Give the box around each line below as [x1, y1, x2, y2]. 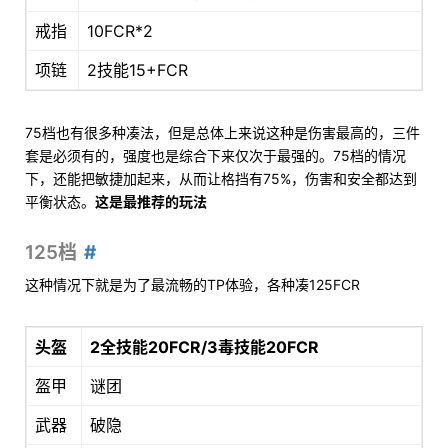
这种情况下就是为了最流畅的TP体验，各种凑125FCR [25, 276, 360, 294]
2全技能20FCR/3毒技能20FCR [90, 337, 319, 358]
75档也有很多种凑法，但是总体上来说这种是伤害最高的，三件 [25, 124, 420, 142]
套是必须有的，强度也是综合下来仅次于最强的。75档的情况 [25, 147, 406, 165]
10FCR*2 [87, 21, 153, 42]
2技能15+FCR [87, 60, 188, 81]
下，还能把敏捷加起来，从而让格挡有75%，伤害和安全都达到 [25, 170, 417, 188]
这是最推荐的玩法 [95, 193, 207, 211]
